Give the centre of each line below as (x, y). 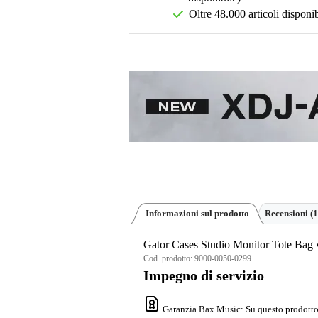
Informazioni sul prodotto (197, 213)
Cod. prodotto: (169, 258)
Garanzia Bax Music (202, 309)
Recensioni (287, 213)
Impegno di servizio (204, 276)
